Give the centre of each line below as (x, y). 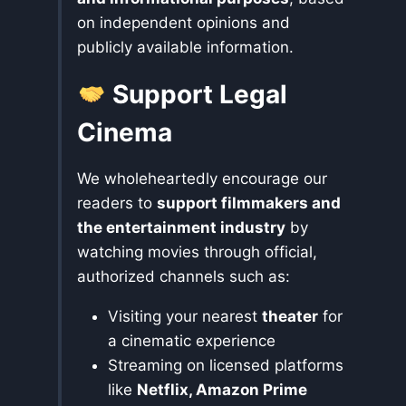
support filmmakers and (249, 203)
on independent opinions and (184, 23)
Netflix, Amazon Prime (222, 390)
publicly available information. (185, 48)
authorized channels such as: (184, 277)
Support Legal (196, 95)
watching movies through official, (197, 252)
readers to (117, 203)
